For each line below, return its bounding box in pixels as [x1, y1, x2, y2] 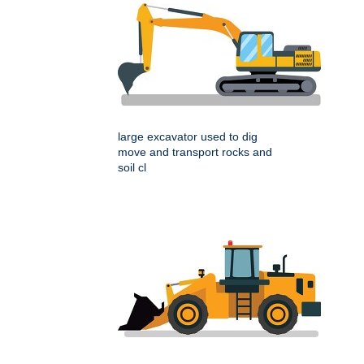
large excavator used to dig [118, 130, 258, 144]
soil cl [118, 161, 146, 175]
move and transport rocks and [118, 145, 272, 159]
